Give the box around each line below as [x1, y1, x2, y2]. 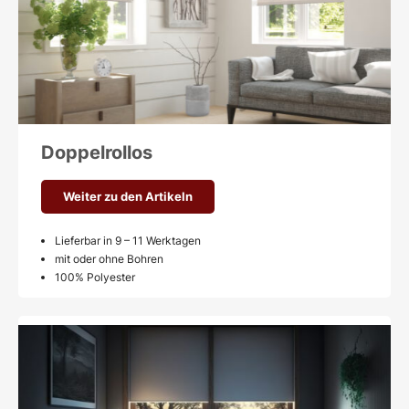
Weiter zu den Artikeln [63, 189, 193, 204]
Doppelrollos [41, 142, 152, 164]
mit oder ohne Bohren [55, 252, 163, 267]
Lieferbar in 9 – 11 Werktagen [55, 234, 201, 248]
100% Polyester [55, 270, 135, 285]
